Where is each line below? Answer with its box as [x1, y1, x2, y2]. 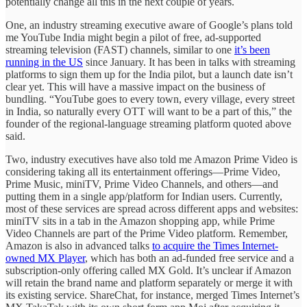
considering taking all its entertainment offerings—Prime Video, [5, 166, 280, 178]
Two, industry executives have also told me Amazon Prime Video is [5, 153, 297, 166]
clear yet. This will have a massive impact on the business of [5, 81, 265, 93]
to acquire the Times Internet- [152, 240, 278, 252]
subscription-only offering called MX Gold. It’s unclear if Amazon [5, 265, 291, 277]
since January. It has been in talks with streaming [83, 56, 295, 69]
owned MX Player [5, 252, 85, 265]
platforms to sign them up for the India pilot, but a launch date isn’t [5, 69, 293, 81]
